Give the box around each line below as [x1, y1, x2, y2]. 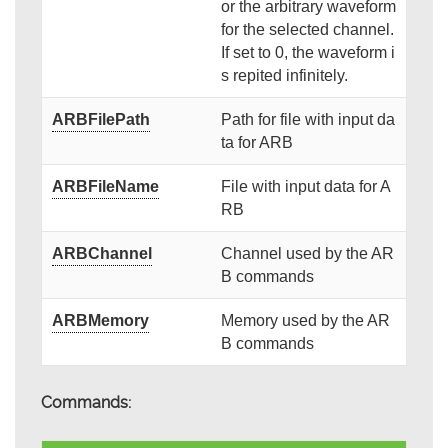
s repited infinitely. [220, 67, 348, 85]
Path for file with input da [220, 111, 395, 129]
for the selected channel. [220, 21, 394, 39]
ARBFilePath [51, 111, 150, 129]
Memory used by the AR [220, 312, 390, 330]
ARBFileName [51, 178, 159, 196]
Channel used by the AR [220, 245, 394, 263]
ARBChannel [51, 245, 152, 263]
